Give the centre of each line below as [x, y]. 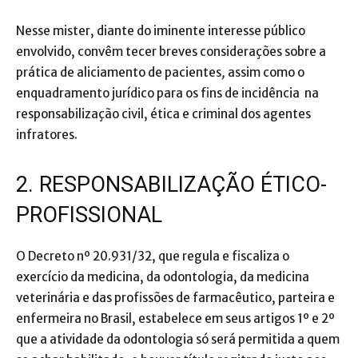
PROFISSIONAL [89, 215]
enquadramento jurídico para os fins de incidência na [167, 93]
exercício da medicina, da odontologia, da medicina [163, 277]
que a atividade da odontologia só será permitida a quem [178, 340]
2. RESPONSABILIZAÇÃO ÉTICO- [171, 185]
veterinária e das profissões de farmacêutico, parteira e [175, 298]
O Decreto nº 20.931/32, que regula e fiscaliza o [153, 257]
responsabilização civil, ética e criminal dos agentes [163, 114]
